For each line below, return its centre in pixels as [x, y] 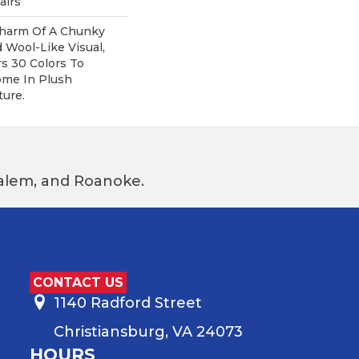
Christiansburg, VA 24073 [148, 331]
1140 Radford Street [127, 303]
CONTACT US [78, 282]
